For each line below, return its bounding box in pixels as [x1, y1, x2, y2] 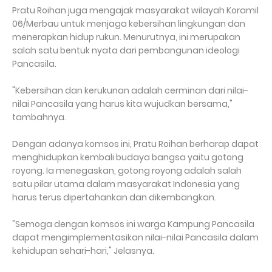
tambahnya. [12, 111, 66, 123]
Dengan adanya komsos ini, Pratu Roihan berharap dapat [12, 138, 259, 150]
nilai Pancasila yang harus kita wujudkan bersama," [12, 98, 233, 110]
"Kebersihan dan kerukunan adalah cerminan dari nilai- [12, 84, 248, 97]
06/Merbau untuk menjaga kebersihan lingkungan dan [12, 18, 245, 30]
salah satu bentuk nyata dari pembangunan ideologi [12, 44, 240, 56]
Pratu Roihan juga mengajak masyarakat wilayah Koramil [12, 4, 259, 16]
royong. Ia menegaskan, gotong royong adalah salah [12, 165, 242, 177]
